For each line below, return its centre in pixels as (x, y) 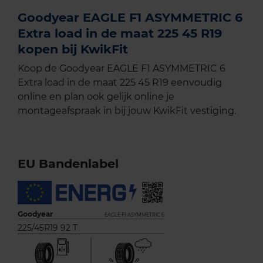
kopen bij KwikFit (73, 49)
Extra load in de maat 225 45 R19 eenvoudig (120, 83)
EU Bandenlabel (68, 164)
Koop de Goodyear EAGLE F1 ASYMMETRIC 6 (122, 69)
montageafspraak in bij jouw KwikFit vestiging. (127, 111)
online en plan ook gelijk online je (96, 97)
